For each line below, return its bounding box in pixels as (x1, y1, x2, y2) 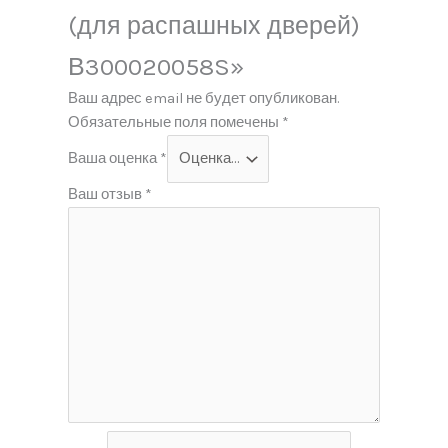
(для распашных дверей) (68, 11, 361, 41)
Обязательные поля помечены (68, 114, 283, 132)
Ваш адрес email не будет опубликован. (68, 90, 340, 108)
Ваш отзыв (68, 185, 146, 203)
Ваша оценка (68, 149, 161, 167)
